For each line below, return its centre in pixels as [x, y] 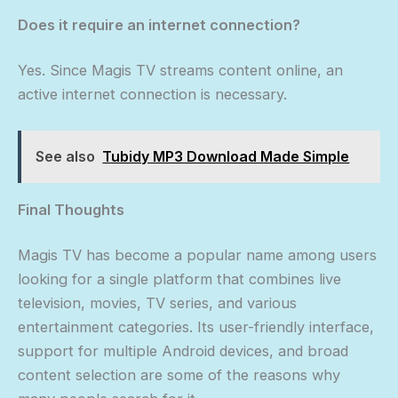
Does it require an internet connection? [159, 24]
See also [66, 156]
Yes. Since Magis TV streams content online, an [180, 71]
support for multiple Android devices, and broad [183, 351]
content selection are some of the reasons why [179, 375]
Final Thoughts [71, 209]
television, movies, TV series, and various [157, 303]
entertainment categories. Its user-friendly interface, [196, 327]
